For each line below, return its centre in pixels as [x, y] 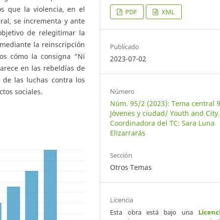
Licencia [122, 200]
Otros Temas [131, 167]
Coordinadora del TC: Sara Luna [163, 123]
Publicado [125, 47]
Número [123, 92]
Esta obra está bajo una [154, 212]
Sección [121, 155]
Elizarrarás [128, 133]
